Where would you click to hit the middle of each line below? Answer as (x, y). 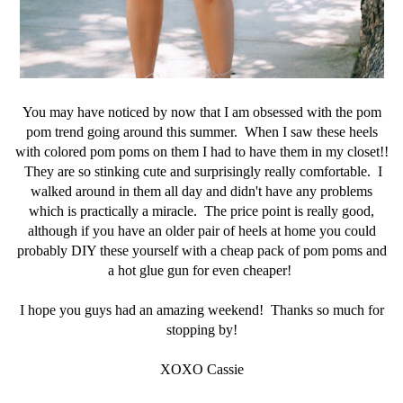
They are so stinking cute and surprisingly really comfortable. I (201, 171)
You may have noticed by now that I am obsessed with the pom (201, 112)
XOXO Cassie (201, 369)
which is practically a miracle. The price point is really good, (201, 211)
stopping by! (201, 330)
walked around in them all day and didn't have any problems (201, 191)
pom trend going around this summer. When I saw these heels (201, 132)
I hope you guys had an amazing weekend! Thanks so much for (201, 310)
